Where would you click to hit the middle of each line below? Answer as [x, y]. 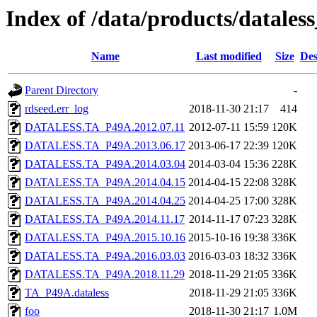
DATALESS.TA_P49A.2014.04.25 [105, 201]
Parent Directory [62, 91]
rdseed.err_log [57, 109]
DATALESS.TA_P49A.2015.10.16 [105, 238]
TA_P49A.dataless [67, 293]
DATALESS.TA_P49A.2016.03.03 [105, 256]
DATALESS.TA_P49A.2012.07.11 [105, 127]
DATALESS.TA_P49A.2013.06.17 [105, 146]
